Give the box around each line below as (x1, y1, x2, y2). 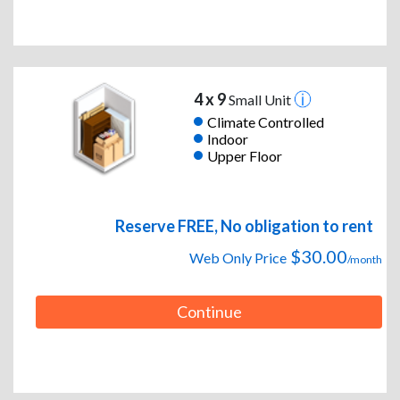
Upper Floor (206, 146, 282, 164)
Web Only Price (189, 249, 287, 267)
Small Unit (225, 91, 294, 109)
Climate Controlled (206, 112, 324, 130)
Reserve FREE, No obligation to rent (115, 216, 373, 237)
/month (347, 253, 382, 267)
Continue (176, 302, 242, 322)
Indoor (206, 129, 248, 147)
